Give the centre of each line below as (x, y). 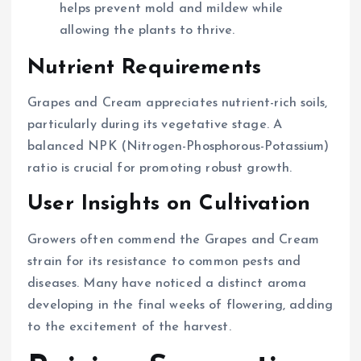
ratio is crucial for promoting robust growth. (160, 169)
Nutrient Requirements (145, 68)
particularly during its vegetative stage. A (155, 125)
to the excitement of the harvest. (129, 327)
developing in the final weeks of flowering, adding (180, 305)
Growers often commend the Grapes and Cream (173, 240)
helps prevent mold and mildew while (172, 9)
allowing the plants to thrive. (147, 31)
